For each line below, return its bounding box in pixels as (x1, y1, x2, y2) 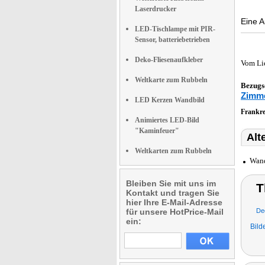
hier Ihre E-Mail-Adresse (126, 198, 222, 207)
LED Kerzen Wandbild (135, 96, 205, 104)
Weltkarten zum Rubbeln (135, 147, 212, 155)
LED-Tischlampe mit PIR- (135, 25, 215, 33)
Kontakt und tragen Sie (126, 188, 219, 198)
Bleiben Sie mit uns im (126, 179, 216, 188)
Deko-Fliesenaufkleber (135, 56, 203, 64)
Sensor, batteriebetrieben (135, 35, 210, 44)
